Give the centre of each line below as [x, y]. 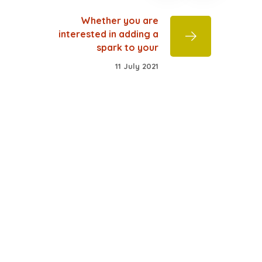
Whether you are [120, 20]
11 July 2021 [137, 66]
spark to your [127, 47]
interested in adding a [108, 34]
